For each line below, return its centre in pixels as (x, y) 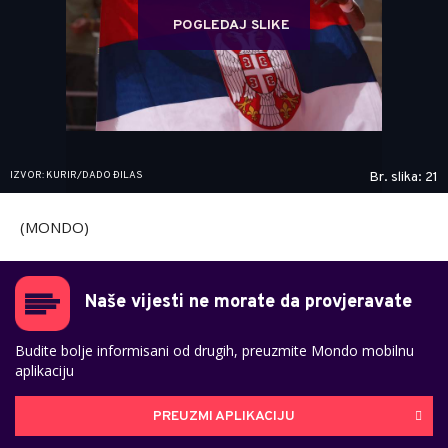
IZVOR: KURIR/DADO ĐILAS (76, 176)
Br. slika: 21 (403, 178)
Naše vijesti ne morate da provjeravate (248, 303)
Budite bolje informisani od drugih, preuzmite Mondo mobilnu (214, 351)
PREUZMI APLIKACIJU (224, 416)
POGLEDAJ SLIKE (231, 26)
